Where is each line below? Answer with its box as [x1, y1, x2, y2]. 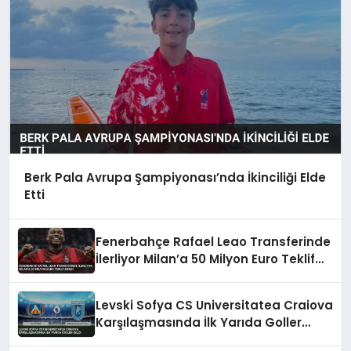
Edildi [96, 267, 129, 284]
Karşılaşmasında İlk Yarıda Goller [96, 313, 302, 331]
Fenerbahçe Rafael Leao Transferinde [96, 233, 331, 250]
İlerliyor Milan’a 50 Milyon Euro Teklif [96, 250, 316, 267]
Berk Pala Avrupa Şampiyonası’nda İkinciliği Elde [24, 169, 326, 186]
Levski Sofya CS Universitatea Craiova [96, 296, 334, 313]
